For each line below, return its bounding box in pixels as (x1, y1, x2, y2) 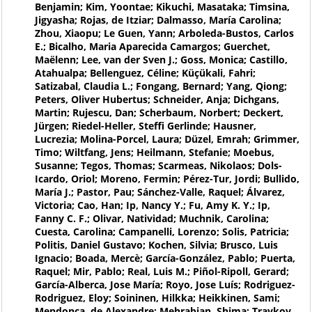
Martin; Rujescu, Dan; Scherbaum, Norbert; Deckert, (34, 105, 283, 119)
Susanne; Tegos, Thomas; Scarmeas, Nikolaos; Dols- (34, 158, 282, 172)
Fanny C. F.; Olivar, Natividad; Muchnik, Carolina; (34, 211, 269, 225)
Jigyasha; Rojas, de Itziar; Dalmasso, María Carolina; (34, 13, 281, 26)
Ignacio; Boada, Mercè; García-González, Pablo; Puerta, (34, 251, 295, 265)
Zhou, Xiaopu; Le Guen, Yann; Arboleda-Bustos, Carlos (34, 26, 294, 40)
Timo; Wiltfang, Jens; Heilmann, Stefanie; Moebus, (34, 145, 274, 159)
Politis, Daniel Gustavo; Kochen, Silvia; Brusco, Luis (34, 237, 278, 251)
